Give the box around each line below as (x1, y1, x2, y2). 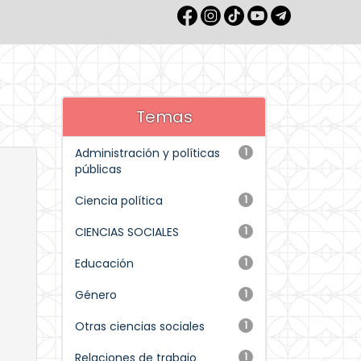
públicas (75, 161, 122, 177)
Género (75, 287, 117, 303)
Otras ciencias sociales (75, 318, 205, 334)
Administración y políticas (75, 145, 220, 161)
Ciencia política (75, 193, 163, 209)
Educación (75, 255, 134, 272)
